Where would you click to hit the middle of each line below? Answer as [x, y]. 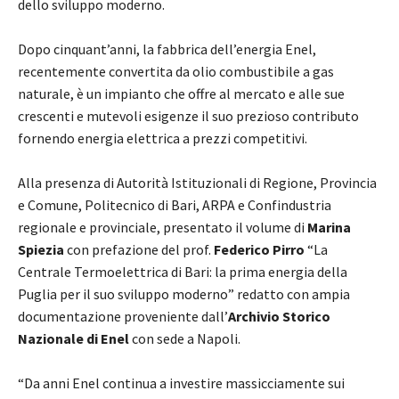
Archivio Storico [279, 316]
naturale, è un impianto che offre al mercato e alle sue [181, 93]
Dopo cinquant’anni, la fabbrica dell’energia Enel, [167, 49]
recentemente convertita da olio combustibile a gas [176, 71]
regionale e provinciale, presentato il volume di [163, 227]
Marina [329, 227]
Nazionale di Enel [73, 338]
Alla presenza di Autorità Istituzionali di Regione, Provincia [197, 182]
